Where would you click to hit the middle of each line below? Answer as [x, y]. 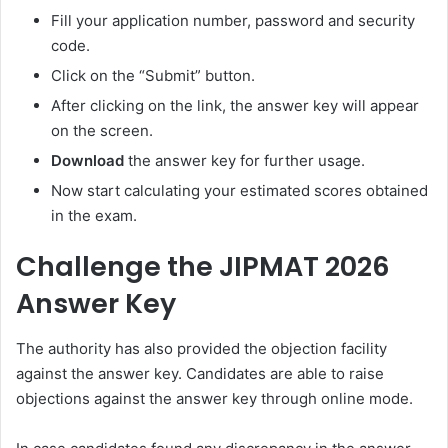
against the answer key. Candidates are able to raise [200, 373]
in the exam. [94, 216]
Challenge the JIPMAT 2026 [203, 267]
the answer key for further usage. [246, 161]
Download [89, 161]
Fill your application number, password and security [233, 21]
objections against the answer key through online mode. [214, 398]
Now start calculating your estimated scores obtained [239, 191]
